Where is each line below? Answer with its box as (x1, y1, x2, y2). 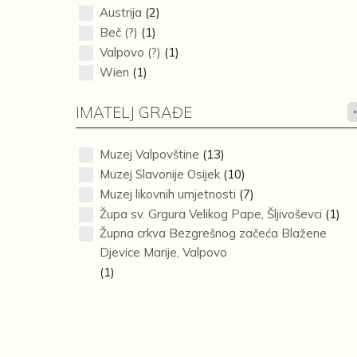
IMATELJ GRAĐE (75, 103, 192, 122)
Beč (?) (99, 25, 138, 40)
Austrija (99, 5, 142, 20)
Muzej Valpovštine (99, 147, 199, 162)
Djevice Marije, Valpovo (99, 245, 227, 260)
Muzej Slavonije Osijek (99, 167, 220, 182)
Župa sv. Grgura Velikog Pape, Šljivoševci (99, 206, 322, 222)
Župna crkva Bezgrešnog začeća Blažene (99, 226, 327, 241)
